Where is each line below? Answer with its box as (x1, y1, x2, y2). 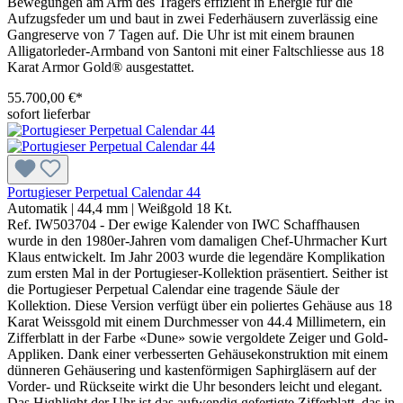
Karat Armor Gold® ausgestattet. (7, 59, 194, 76)
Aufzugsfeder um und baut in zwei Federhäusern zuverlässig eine (7, 11, 378, 27)
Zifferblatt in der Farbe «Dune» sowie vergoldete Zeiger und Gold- (7, 330, 388, 346)
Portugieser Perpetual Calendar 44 (7, 184, 201, 201)
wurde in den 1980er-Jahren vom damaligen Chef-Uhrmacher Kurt (7, 233, 387, 249)
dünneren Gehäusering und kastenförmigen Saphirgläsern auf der (7, 363, 376, 379)
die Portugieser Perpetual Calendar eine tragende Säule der (7, 282, 339, 298)
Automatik (7, 201, 67, 217)
